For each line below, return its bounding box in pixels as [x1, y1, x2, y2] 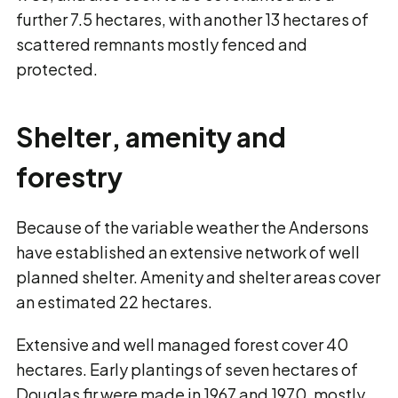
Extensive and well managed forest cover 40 [16, 334, 348, 354]
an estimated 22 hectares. [16, 291, 212, 312]
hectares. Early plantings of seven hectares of [16, 359, 358, 379]
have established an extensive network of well [16, 242, 360, 262]
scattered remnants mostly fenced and [16, 34, 307, 54]
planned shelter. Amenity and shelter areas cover [16, 267, 380, 287]
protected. [16, 59, 98, 79]
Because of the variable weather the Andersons [16, 217, 369, 237]
